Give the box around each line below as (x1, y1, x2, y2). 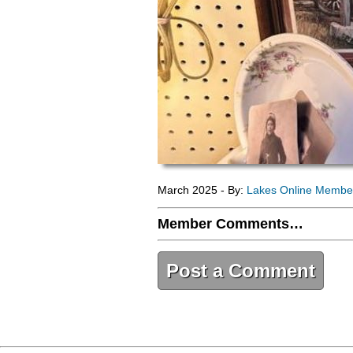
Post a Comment (166, 260, 315, 282)
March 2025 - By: (158, 184, 247, 196)
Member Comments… (158, 216, 303, 232)
